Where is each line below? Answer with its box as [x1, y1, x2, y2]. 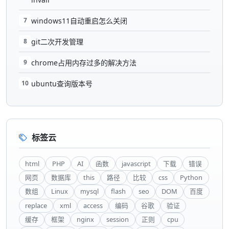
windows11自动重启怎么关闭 [31, 16, 127, 26]
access [83, 200, 103, 210]
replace [25, 200, 48, 210]
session [106, 215, 129, 224]
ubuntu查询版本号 [31, 79, 93, 89]
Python [180, 173, 203, 182]
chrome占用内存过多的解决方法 [31, 58, 136, 68]
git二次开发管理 [31, 37, 83, 47]
